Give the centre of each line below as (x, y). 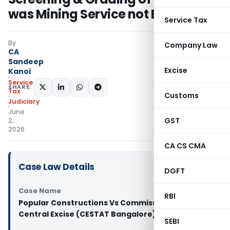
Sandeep (26, 62)
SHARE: (20, 87)
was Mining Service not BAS (92, 14)
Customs (181, 95)
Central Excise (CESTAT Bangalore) (87, 214)
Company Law (191, 45)
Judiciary (24, 101)
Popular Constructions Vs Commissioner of (103, 203)
